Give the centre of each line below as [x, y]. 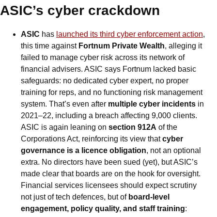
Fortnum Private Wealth [122, 46]
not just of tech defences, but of [75, 197]
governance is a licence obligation [84, 150]
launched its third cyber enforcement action [130, 34]
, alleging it [183, 46]
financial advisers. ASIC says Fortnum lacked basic [108, 69]
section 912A [132, 127]
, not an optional [174, 150]
